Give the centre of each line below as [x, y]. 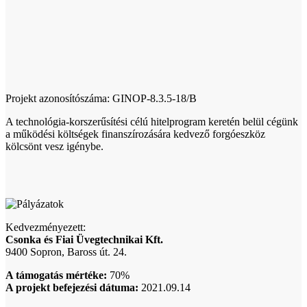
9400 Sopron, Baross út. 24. [66, 252]
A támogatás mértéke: [56, 275]
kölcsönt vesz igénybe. [54, 146]
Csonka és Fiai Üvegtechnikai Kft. [84, 240]
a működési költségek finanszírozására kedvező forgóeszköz [135, 134]
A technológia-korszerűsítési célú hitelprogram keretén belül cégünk [152, 122]
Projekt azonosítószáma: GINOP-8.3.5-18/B [101, 98]
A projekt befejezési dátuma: [72, 287]
